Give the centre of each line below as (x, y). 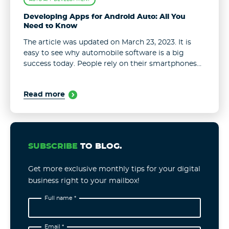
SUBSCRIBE (53, 147)
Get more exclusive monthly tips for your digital (114, 169)
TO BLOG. (100, 147)
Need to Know (50, 26)
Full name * (61, 198)
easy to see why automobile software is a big (104, 53)
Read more (44, 94)
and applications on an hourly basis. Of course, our (113, 74)
